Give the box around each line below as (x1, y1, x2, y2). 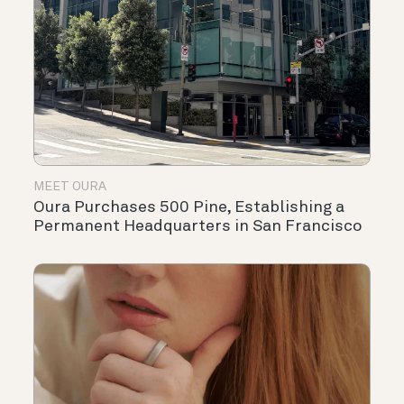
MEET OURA (33, 179, 106, 193)
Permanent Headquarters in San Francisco (33, 217, 363, 234)
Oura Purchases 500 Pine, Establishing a (33, 198, 344, 216)
